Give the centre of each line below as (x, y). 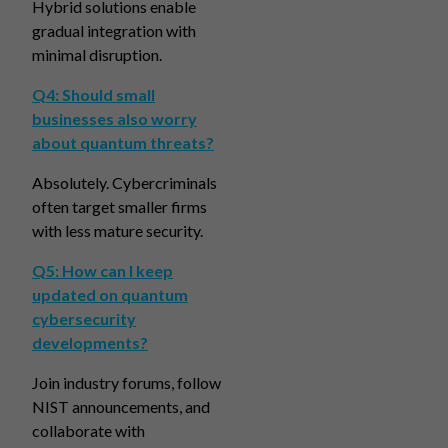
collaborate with (88, 430)
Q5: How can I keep (102, 270)
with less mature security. (117, 230)
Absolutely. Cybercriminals (124, 182)
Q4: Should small (93, 94)
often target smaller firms (119, 206)
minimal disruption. (97, 54)
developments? (90, 342)
